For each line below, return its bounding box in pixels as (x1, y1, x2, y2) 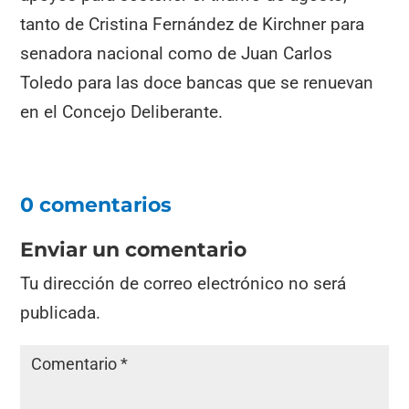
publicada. (20, 301, 101, 323)
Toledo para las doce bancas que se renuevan (20, 72, 374, 94)
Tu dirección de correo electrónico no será (20, 272, 347, 294)
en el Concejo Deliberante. (20, 101, 224, 123)
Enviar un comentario (20, 236, 247, 262)
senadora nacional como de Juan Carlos (20, 43, 333, 65)
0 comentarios (20, 192, 173, 217)
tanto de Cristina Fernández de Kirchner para (20, 14, 365, 36)
